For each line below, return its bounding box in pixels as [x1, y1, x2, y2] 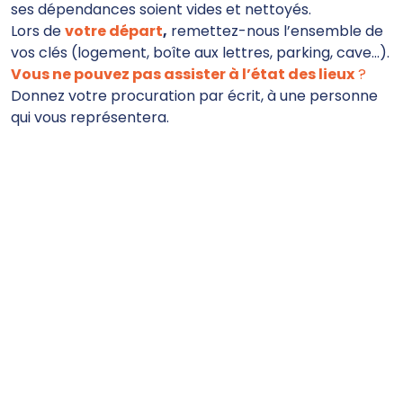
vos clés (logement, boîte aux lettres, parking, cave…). [11, 42, 390, 63]
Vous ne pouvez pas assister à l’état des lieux [11, 64, 354, 85]
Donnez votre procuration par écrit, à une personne [11, 85, 378, 106]
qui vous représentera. [11, 107, 169, 128]
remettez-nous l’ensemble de [167, 21, 383, 41]
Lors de [11, 21, 65, 41]
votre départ [65, 21, 163, 41]
